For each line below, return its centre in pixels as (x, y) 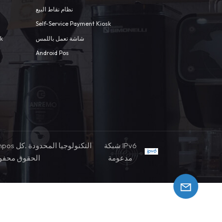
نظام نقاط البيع (54, 9)
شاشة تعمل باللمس (60, 38)
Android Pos (52, 53)
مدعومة (120, 158)
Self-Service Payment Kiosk (73, 24)
